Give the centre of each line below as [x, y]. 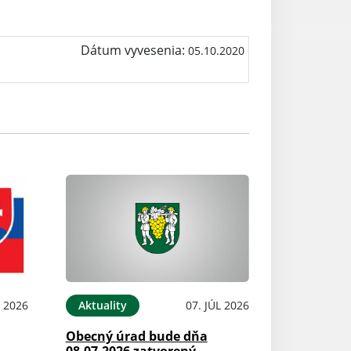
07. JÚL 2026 [217, 305]
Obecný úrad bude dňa [136, 336]
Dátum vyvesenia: [134, 50]
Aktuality [102, 305]
